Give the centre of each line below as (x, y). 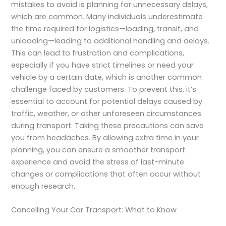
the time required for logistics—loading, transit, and (105, 29)
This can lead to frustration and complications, (98, 53)
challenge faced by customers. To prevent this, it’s (104, 89)
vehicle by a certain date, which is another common (107, 77)
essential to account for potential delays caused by (107, 101)
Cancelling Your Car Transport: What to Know (94, 210)
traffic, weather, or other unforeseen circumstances (106, 113)
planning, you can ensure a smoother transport (98, 150)
